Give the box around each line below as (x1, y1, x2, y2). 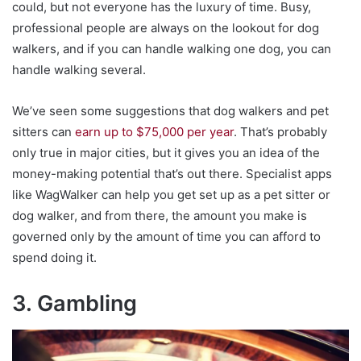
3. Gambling (12, 290, 137, 317)
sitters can (12, 124, 75, 140)
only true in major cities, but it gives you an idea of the (12, 145, 320, 161)
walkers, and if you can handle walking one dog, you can (12, 41, 331, 57)
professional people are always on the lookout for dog (12, 20, 319, 36)
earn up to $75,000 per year (75, 124, 234, 140)
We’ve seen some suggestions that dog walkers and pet (12, 103, 329, 119)
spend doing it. (12, 250, 97, 266)
